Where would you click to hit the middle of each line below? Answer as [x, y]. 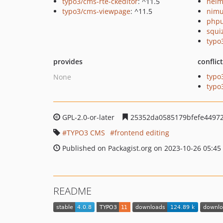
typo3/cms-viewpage [96, 11]
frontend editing [142, 133]
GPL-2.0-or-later [88, 117]
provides [68, 61]
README [72, 191]
